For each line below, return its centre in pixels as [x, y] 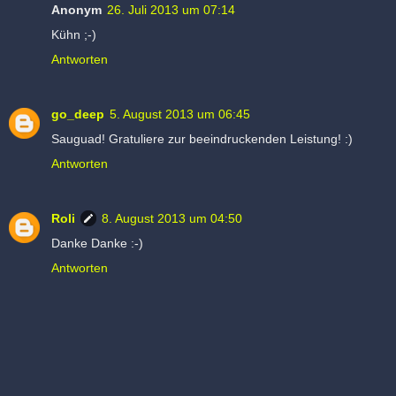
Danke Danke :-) [97, 243]
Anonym [76, 9]
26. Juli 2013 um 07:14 [171, 9]
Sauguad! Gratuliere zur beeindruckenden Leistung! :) [202, 138]
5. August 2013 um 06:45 [180, 114]
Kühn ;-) [74, 34]
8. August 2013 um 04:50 [172, 218]
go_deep [78, 114]
